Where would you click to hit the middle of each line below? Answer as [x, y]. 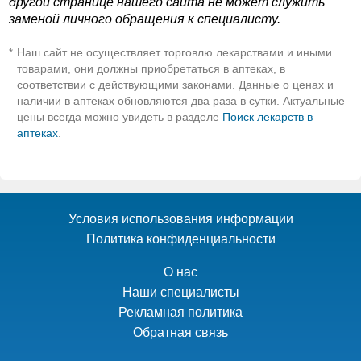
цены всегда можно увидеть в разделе [120, 117]
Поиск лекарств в [268, 117]
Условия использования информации [180, 219]
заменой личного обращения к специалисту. [145, 19]
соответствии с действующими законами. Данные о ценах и [175, 85]
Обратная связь [180, 332]
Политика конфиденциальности [180, 239]
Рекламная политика [180, 312]
